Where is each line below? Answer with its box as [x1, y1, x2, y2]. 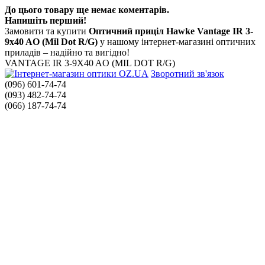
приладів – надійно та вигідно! [5, 47, 130, 58]
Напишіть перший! [5, 15, 86, 26]
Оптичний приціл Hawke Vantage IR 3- [89, 26, 253, 37]
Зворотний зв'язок [151, 69, 224, 79]
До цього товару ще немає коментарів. [5, 5, 169, 15]
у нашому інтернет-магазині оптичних [98, 37, 256, 47]
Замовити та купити [5, 26, 89, 37]
